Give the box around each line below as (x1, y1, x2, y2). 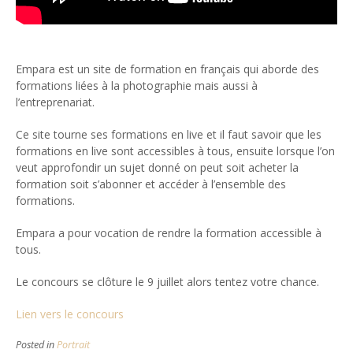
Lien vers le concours (16, 306, 124, 321)
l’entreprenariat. (16, 94, 95, 110)
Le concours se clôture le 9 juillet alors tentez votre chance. (16, 273, 319, 289)
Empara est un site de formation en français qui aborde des (16, 61, 319, 76)
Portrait (57, 337, 90, 351)
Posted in (16, 337, 57, 351)
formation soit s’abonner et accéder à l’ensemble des (16, 176, 286, 191)
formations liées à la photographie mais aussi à (16, 77, 258, 93)
